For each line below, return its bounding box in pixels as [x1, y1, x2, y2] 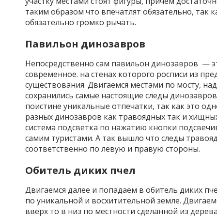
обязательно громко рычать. [25, 17, 136, 28]
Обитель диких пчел [25, 164, 136, 177]
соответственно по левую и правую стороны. [25, 143, 200, 154]
